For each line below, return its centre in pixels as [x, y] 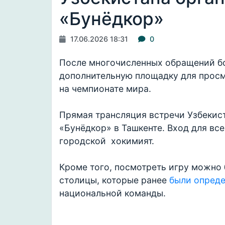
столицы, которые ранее [114, 180]
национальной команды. [113, 193]
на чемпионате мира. [105, 89]
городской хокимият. [107, 141]
